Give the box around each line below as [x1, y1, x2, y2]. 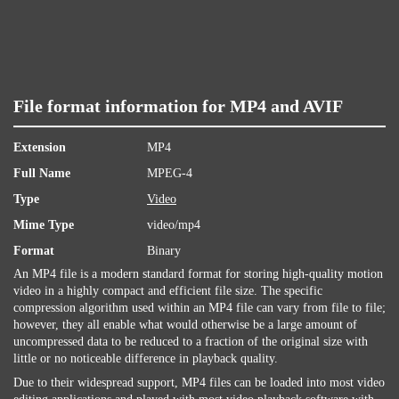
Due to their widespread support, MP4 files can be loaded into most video [13, 376, 385, 389]
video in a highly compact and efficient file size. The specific [13, 284, 322, 297]
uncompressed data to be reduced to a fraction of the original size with [13, 335, 368, 348]
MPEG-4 [147, 167, 192, 180]
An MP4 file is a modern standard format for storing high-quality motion [13, 267, 383, 281]
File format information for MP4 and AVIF [13, 96, 343, 116]
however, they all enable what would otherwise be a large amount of [13, 318, 357, 331]
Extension [13, 141, 66, 154]
